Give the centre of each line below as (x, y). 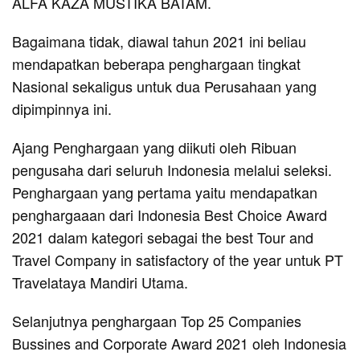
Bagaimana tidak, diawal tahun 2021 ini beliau (159, 41)
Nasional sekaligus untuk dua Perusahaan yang (164, 86)
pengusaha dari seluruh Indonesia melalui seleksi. (172, 170)
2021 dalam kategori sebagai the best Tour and (163, 237)
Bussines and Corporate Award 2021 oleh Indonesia (179, 344)
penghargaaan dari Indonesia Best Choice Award (170, 215)
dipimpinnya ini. (62, 109)
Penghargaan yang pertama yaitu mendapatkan (165, 192)
